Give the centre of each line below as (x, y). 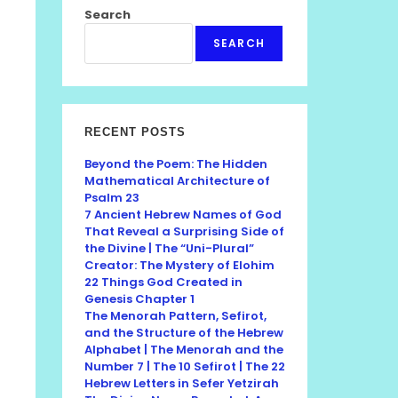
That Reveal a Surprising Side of (184, 231)
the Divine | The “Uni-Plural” (169, 248)
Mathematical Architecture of (177, 181)
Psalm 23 (112, 198)
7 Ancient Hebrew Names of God (183, 215)
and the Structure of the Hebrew (184, 333)
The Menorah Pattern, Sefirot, (175, 316)
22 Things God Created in (163, 282)
